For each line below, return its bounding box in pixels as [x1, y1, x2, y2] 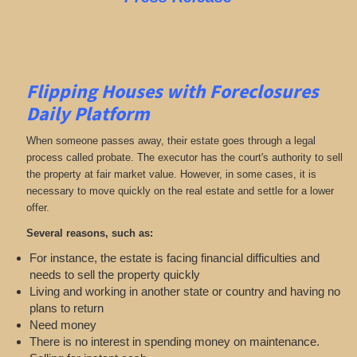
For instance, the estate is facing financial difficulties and [29, 251, 320, 265]
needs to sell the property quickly [29, 268, 200, 282]
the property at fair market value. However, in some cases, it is [25, 168, 316, 181]
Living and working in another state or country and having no [29, 284, 340, 299]
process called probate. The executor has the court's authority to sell [25, 151, 343, 164]
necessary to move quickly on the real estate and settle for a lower [25, 185, 334, 198]
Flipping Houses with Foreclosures [25, 78, 319, 104]
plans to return [29, 301, 104, 316]
